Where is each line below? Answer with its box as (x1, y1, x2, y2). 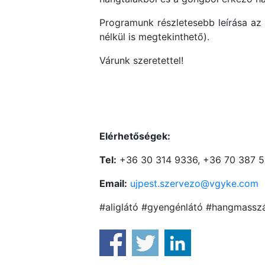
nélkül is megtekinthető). (99, 31, 209, 43)
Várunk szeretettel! (99, 54, 183, 67)
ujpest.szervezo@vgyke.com (130, 177, 258, 190)
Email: (99, 177, 127, 190)
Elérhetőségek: (99, 130, 170, 143)
